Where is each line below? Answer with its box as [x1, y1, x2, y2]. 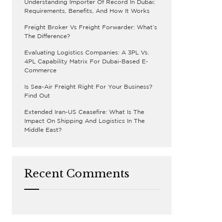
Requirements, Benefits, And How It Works [24, 8, 150, 14]
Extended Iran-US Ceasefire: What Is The [24, 110, 144, 115]
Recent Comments [24, 167, 129, 180]
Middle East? [24, 127, 61, 133]
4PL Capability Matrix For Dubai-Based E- [24, 59, 148, 64]
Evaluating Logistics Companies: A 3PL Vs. [24, 50, 149, 55]
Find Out [24, 93, 50, 99]
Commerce [24, 68, 56, 73]
